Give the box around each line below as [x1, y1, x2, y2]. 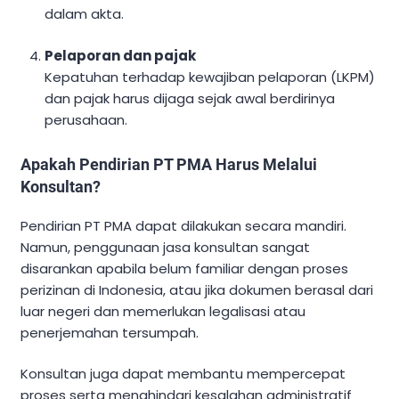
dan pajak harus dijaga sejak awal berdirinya [45, 88, 336, 108]
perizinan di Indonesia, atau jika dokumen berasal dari [20, 280, 373, 299]
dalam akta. [45, 4, 125, 24]
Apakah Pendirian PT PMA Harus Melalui [20, 154, 317, 174]
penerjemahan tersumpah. [20, 322, 199, 342]
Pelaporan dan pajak [45, 45, 197, 65]
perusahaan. [45, 110, 128, 129]
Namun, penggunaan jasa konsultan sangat [20, 237, 310, 256]
